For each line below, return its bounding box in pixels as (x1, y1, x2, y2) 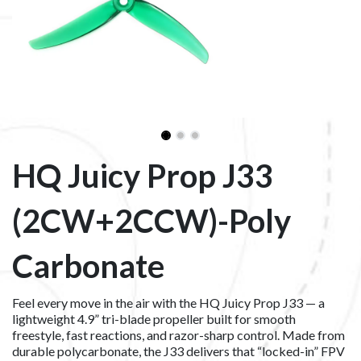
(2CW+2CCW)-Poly (12, 201, 291, 240)
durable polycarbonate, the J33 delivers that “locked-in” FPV (12, 342, 345, 359)
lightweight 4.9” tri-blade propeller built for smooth (12, 310, 296, 326)
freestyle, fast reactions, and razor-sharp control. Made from (12, 326, 345, 342)
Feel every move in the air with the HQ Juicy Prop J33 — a (12, 294, 325, 310)
